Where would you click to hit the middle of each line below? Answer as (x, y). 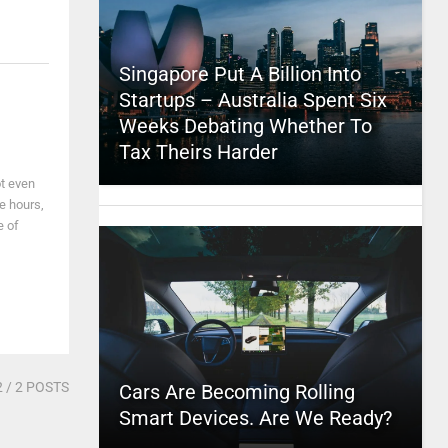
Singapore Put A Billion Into (239, 74)
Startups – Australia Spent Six (252, 100)
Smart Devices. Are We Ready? (255, 418)
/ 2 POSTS (35, 387)
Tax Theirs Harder (198, 152)
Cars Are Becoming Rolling (236, 392)
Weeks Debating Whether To (245, 126)
